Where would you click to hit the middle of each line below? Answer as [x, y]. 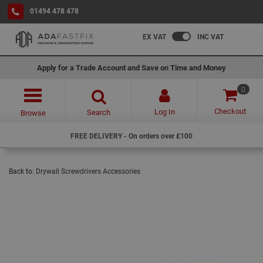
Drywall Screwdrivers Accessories [88, 171]
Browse [33, 113]
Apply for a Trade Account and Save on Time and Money [131, 68]
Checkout [230, 111]
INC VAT [210, 36]
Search [99, 112]
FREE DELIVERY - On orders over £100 [131, 136]
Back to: [22, 171]
